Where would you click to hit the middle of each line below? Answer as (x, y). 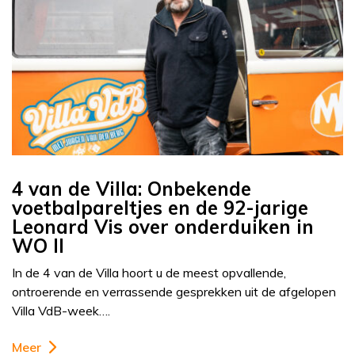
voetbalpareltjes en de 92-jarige (160, 208)
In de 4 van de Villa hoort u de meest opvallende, (149, 273)
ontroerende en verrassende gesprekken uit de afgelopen (174, 292)
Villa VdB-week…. (61, 311)
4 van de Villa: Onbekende (132, 189)
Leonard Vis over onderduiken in (163, 227)
